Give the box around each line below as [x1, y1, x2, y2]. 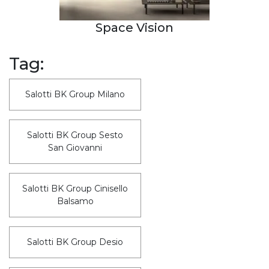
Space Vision [95, 20, 174, 35]
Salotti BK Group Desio [27, 236, 123, 247]
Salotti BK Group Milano [25, 88, 125, 100]
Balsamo [56, 195, 94, 207]
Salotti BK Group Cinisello [22, 183, 128, 194]
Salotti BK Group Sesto [27, 129, 123, 141]
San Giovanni [48, 142, 102, 153]
